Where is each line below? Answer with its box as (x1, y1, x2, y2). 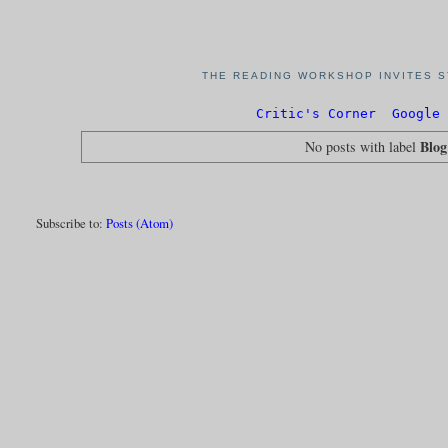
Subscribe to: (36, 213, 107, 232)
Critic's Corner (256, 106, 376, 122)
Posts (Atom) (106, 213, 174, 232)
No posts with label (305, 136, 421, 156)
